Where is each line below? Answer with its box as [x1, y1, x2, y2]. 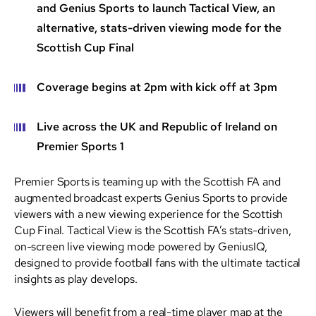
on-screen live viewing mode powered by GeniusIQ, [14, 238, 267, 253]
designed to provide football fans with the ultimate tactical [14, 255, 301, 269]
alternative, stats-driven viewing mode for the [37, 20, 281, 35]
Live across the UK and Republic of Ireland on [37, 119, 277, 134]
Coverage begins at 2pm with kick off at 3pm [37, 79, 277, 95]
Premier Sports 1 [37, 138, 123, 154]
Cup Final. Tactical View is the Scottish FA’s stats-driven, [14, 222, 291, 237]
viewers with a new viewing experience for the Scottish [14, 206, 284, 221]
